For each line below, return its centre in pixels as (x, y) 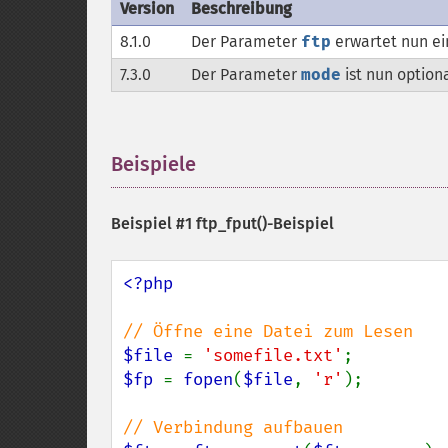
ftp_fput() (231, 223)
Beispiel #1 (153, 223)
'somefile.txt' (273, 355)
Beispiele (153, 164)
